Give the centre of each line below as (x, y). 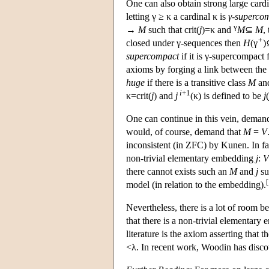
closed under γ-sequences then (185, 43)
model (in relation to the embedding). (196, 185)
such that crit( (173, 30)
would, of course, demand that (185, 132)
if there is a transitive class (196, 83)
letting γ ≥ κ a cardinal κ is (177, 17)
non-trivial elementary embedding (191, 159)
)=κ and (218, 30)
